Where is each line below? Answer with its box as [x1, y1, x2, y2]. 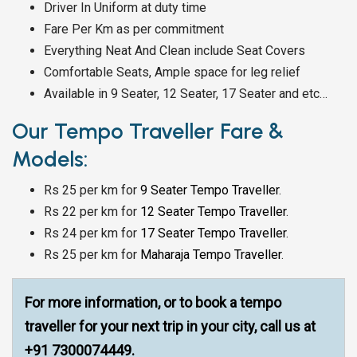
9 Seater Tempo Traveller [140, 182, 279, 198]
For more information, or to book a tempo [25, 294, 281, 311]
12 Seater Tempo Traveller [140, 204, 286, 219]
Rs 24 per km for [44, 226, 140, 241]
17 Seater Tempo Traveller [140, 226, 286, 241]
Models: [12, 146, 88, 172]
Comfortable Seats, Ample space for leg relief [44, 65, 300, 80]
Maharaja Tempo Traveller [140, 247, 281, 262]
